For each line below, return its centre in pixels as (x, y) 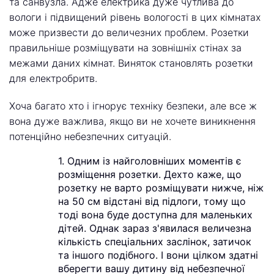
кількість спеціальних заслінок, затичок (155, 242)
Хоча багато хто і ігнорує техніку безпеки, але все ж (133, 106)
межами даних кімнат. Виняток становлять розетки (131, 63)
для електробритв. (53, 78)
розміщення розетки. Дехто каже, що (150, 174)
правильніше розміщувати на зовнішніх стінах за (125, 48)
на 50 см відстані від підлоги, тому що (152, 201)
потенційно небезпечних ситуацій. (90, 136)
